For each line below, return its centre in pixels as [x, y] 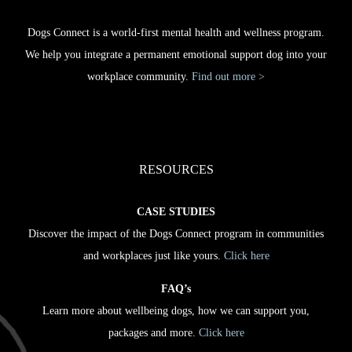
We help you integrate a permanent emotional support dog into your [176, 55]
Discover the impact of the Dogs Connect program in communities [176, 234]
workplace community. [139, 77]
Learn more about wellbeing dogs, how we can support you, [176, 311]
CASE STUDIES [176, 212]
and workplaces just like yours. [153, 256]
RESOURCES [176, 169]
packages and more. [153, 333]
